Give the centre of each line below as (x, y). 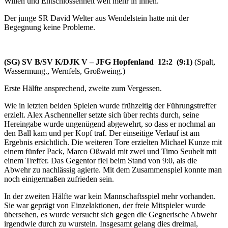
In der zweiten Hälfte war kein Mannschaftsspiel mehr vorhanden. (110, 196)
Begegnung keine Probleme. (50, 27)
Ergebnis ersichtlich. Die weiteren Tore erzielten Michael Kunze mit (113, 142)
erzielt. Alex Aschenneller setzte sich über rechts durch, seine (102, 115)
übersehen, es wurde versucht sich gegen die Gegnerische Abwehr (110, 214)
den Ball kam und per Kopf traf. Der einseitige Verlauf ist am (102, 133)
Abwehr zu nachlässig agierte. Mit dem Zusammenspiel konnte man (113, 169)
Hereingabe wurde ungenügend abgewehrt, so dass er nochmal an (110, 124)
